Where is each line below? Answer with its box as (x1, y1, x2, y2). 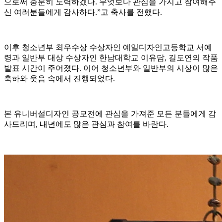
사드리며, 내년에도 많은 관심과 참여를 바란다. (4, 120, 168, 129)
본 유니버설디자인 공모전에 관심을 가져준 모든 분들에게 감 (4, 110, 216, 118)
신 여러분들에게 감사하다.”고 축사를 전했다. (4, 8, 162, 17)
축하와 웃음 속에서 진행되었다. (4, 74, 115, 83)
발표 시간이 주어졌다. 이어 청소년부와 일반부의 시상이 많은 (4, 64, 218, 73)
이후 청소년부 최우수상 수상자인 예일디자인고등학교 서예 (4, 43, 212, 52)
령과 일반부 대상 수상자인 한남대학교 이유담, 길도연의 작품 (4, 54, 218, 62)
